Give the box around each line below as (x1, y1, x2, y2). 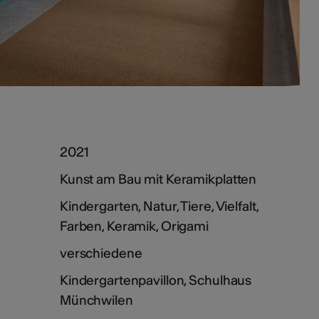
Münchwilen (59, 291, 133, 308)
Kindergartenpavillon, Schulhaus (59, 271, 252, 288)
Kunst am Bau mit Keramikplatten (59, 170, 257, 187)
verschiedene (59, 244, 142, 261)
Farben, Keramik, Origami (59, 217, 209, 234)
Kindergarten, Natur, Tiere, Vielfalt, (59, 197, 258, 214)
